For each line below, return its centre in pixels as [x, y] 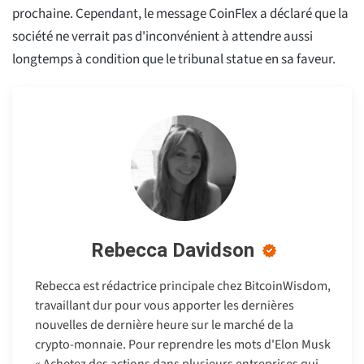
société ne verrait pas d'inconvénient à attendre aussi [162, 36]
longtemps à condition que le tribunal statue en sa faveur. [174, 59]
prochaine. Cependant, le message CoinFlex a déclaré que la [180, 13]
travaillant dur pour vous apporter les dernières [165, 305]
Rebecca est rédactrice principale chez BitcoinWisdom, [183, 286]
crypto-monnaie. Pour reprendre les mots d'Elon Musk [183, 344]
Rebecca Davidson [173, 250]
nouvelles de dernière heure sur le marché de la [164, 325]
